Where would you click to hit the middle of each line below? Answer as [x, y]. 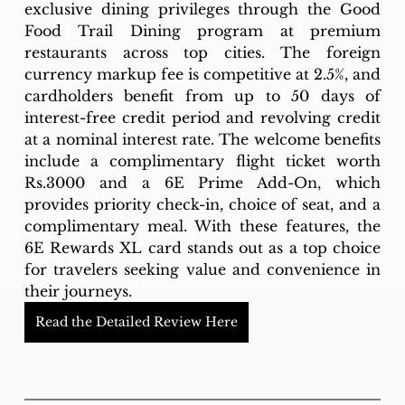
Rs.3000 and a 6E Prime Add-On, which [202, 183]
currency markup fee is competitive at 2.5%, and [202, 75]
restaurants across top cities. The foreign [202, 53]
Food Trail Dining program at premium [202, 31]
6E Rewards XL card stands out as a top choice [202, 248]
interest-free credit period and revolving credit [202, 118]
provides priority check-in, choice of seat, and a [202, 205]
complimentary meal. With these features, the [202, 226]
